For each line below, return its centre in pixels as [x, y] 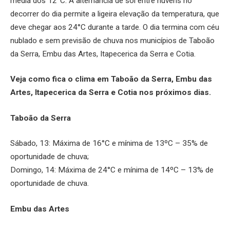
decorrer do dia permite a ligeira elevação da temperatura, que [115, 14]
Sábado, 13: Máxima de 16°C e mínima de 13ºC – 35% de [109, 143]
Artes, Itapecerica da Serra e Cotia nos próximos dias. [111, 93]
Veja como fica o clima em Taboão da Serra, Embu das [111, 79]
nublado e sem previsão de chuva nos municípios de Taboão [112, 40]
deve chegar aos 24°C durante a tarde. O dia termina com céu [115, 27]
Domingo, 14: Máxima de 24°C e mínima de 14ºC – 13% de [112, 170]
